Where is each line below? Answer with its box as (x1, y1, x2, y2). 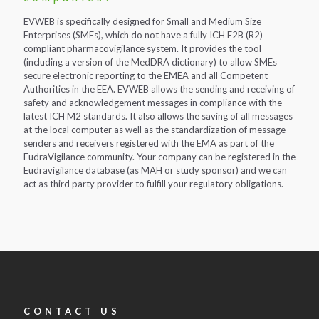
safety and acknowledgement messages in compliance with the (23, 97, 282, 108)
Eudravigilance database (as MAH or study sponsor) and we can (23, 164, 287, 176)
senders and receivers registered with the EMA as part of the (23, 137, 274, 149)
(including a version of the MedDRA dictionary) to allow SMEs (23, 56, 277, 68)
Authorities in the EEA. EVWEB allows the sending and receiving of (23, 83, 295, 95)
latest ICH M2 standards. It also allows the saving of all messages (23, 110, 293, 122)
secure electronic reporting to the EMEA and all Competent (23, 70, 268, 81)
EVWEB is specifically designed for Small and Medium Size (23, 16, 261, 27)
